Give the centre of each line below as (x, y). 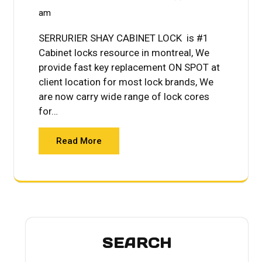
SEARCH (137, 243)
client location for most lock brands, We (126, 82)
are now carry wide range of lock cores (124, 96)
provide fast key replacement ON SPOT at (129, 67)
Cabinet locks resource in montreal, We (124, 52)
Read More (79, 141)
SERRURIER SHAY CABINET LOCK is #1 (124, 38)
